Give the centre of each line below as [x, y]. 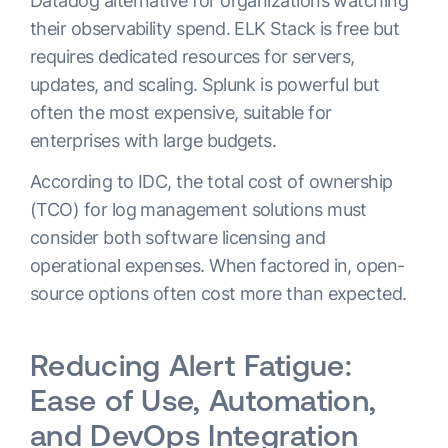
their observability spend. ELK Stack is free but [215, 28]
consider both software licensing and [178, 237]
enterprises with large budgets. [153, 140]
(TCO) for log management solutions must [198, 209]
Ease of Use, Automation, [203, 400]
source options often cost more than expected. [218, 293]
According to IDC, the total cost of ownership [211, 181]
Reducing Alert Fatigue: [191, 365]
